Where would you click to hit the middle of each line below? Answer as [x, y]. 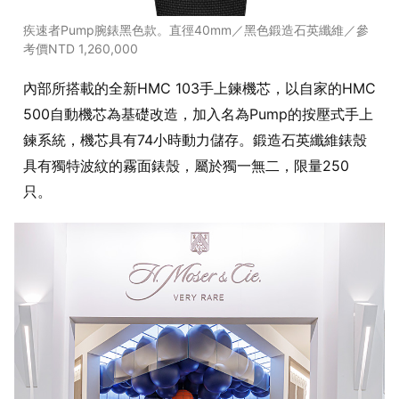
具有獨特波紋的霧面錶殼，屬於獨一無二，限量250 [186, 165]
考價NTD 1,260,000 [81, 48]
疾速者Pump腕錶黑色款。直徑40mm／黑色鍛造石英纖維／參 [196, 29]
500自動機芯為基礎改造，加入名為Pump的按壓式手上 [198, 114]
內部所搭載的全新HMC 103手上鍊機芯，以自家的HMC [199, 88]
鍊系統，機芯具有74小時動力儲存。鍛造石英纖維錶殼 [195, 139]
